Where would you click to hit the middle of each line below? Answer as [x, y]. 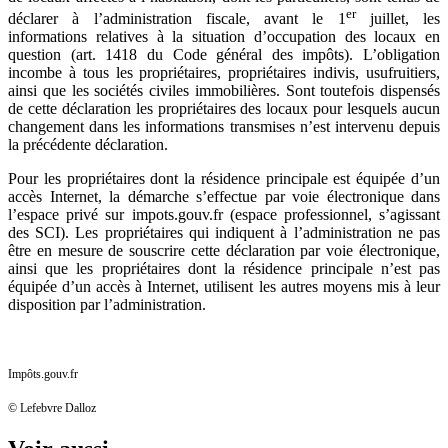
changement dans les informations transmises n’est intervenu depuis [224, 126]
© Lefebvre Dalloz [52, 407]
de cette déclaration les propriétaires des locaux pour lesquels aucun [224, 108]
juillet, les [397, 18]
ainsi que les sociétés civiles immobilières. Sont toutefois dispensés [224, 90]
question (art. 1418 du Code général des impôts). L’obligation [224, 54]
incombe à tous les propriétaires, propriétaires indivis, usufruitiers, [224, 72]
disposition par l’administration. [107, 304]
